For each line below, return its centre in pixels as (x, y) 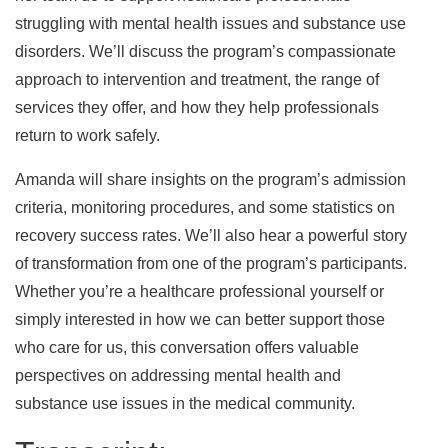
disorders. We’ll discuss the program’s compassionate (205, 51)
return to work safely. (87, 135)
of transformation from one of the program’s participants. (211, 263)
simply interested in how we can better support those (200, 319)
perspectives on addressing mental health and (178, 375)
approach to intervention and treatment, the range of (197, 79)
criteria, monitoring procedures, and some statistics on (205, 207)
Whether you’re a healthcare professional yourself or (199, 291)
